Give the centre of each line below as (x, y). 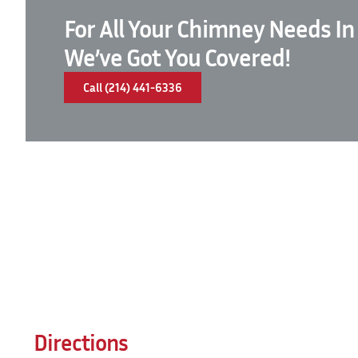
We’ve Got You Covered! (177, 57)
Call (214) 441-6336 (133, 87)
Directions (81, 342)
